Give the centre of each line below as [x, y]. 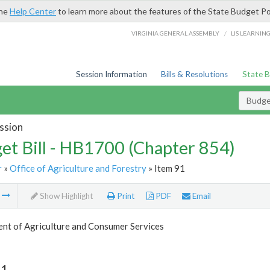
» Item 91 [165, 168]
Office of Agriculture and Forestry [78, 168]
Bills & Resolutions [195, 74]
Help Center [33, 11]
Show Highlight [65, 196]
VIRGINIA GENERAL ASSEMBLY [176, 33]
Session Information [111, 74]
